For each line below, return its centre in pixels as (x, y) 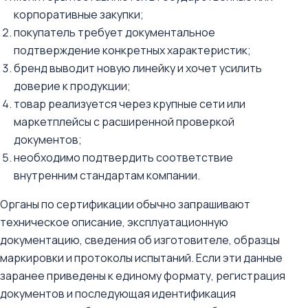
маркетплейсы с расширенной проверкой (124, 122)
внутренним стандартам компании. (107, 175)
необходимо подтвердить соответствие (123, 157)
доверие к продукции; (72, 86)
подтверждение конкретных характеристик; (132, 50)
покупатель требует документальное (114, 32)
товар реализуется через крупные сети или (130, 104)
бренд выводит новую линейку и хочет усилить (138, 68)
